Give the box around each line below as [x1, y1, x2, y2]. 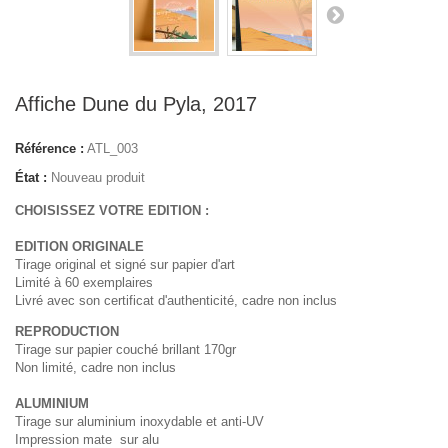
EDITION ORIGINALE [15, 238, 144, 254]
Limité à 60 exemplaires [15, 274, 157, 290]
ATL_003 [87, 140, 138, 156]
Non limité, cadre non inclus [15, 359, 176, 375]
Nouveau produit [51, 169, 145, 185]
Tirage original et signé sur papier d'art [15, 256, 235, 272]
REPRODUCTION [15, 323, 119, 339]
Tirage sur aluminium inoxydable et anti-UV [15, 413, 264, 429]
